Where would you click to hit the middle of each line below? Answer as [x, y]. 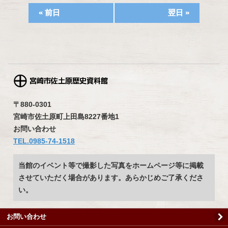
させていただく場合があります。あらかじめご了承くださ [111, 177]
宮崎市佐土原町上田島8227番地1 [66, 116]
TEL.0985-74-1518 [44, 141]
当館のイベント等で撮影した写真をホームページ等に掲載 [111, 165]
